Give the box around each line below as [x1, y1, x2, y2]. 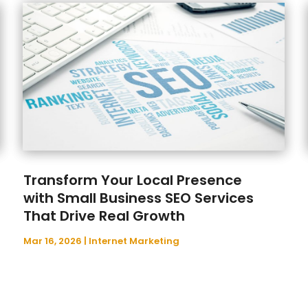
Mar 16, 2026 [23, 234, 82, 247]
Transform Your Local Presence [23, 170, 243, 190]
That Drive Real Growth [23, 206, 186, 225]
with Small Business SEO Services [23, 188, 254, 208]
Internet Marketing [89, 234, 180, 247]
